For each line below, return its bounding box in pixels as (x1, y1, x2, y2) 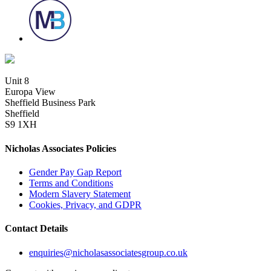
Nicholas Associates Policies (5, 143, 116, 154)
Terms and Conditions (29, 178, 113, 189)
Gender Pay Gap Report (29, 167, 122, 178)
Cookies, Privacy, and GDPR (29, 200, 142, 211)
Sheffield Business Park (5, 97, 96, 108)
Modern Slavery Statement (29, 189, 131, 200)
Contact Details (5, 223, 68, 234)
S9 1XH (5, 119, 37, 130)
